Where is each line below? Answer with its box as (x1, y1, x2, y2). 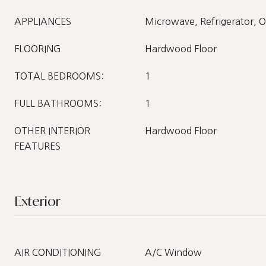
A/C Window (145, 248, 202, 257)
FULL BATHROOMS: (14, 99, 102, 108)
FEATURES (14, 141, 61, 151)
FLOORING (14, 44, 61, 53)
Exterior (14, 192, 61, 210)
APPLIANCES (14, 17, 71, 26)
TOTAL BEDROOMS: (14, 71, 104, 81)
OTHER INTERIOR (14, 126, 90, 135)
